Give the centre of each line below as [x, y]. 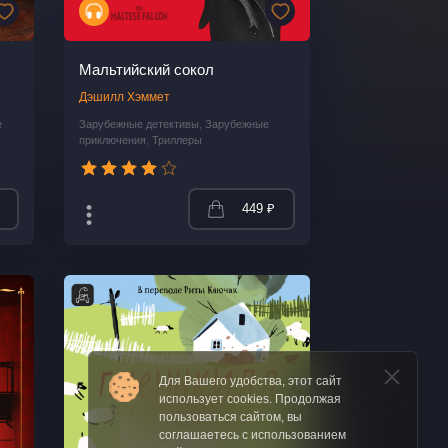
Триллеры [177, 140]
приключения [113, 140]
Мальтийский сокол [147, 70]
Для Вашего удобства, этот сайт [250, 381]
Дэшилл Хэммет [125, 97]
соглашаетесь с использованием [252, 435]
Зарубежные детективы [139, 124]
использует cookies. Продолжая [250, 399]
